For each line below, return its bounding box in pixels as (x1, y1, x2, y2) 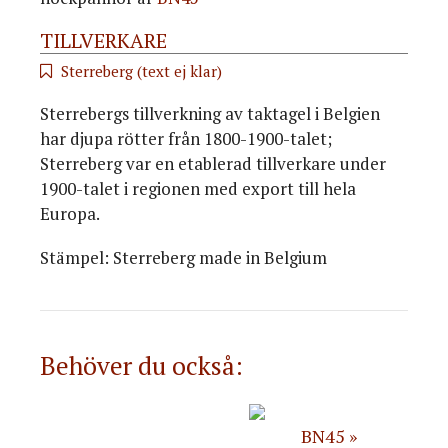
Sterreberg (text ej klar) (61, 60, 222, 81)
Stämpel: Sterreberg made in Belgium (40, 246, 327, 270)
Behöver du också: (40, 349, 243, 383)
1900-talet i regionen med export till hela (40, 177, 356, 201)
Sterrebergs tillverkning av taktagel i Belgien (40, 102, 380, 126)
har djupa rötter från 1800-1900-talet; (40, 127, 332, 151)
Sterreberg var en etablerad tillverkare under (40, 152, 386, 176)
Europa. (40, 202, 100, 226)
